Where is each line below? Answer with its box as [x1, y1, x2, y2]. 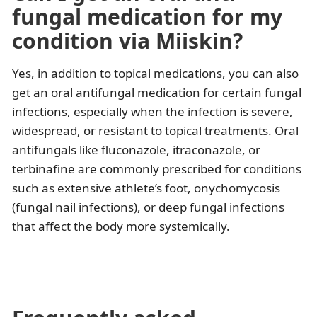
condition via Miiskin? [12, 26, 243, 56]
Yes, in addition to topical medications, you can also [12, 65, 299, 82]
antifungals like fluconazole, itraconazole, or [12, 142, 260, 158]
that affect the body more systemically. [12, 218, 230, 235]
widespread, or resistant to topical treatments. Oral [12, 122, 299, 139]
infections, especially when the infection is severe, [12, 103, 293, 120]
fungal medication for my [12, 2, 282, 32]
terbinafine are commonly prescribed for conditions [12, 161, 301, 178]
